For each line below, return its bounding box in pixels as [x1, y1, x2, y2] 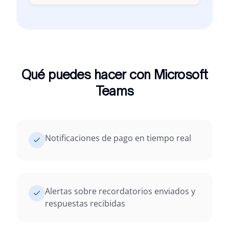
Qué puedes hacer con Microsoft [21, 67, 208, 82]
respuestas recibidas [45, 198, 125, 209]
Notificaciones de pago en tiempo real [45, 132, 191, 144]
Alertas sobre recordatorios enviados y [45, 186, 195, 197]
